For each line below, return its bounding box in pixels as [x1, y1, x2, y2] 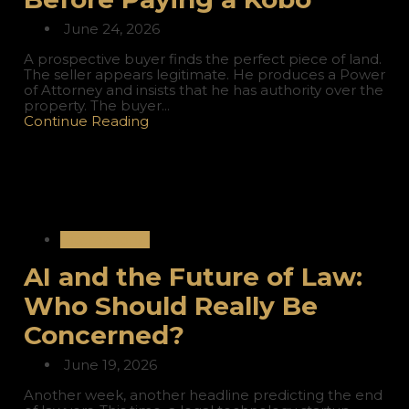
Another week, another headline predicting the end [23, 386, 383, 404]
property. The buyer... [23, 97, 170, 115]
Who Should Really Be [23, 290, 318, 322]
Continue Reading [23, 112, 149, 131]
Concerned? [23, 320, 184, 351]
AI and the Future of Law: [23, 261, 362, 293]
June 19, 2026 [59, 356, 157, 374]
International [59, 231, 150, 249]
